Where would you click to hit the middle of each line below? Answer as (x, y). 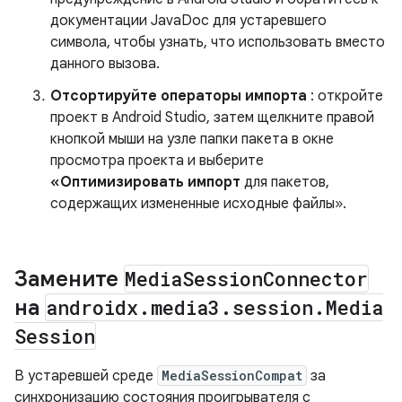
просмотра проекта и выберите (157, 161)
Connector (315, 279)
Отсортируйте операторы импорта (179, 96)
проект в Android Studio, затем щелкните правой (212, 118)
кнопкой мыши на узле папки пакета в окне (192, 139)
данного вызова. (105, 64)
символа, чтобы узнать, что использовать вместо (218, 42)
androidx (92, 307)
